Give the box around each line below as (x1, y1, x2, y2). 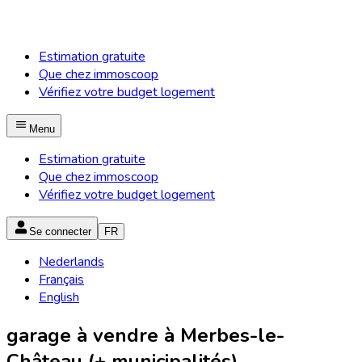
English (39, 288, 79, 306)
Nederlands (39, 253, 104, 271)
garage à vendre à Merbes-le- (6, 322, 284, 348)
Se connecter (29, 225, 91, 238)
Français (39, 271, 84, 288)
